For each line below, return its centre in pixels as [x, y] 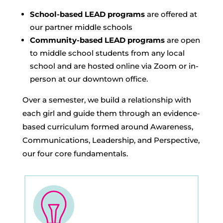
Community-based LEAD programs [97, 40]
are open [182, 40]
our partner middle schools [81, 27]
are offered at [171, 14]
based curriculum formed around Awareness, [108, 126]
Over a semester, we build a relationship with [107, 100]
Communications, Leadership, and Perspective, [111, 140]
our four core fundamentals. [75, 153]
